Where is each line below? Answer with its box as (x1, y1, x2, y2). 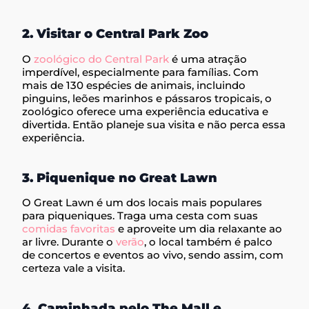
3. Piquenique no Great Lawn (22, 170, 218, 186)
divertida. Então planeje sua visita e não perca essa (22, 117, 286, 131)
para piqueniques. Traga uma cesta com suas (22, 209, 259, 223)
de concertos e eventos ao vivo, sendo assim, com (22, 248, 284, 262)
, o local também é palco (144, 235, 273, 249)
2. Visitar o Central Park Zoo (22, 26, 209, 42)
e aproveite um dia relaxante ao (115, 222, 283, 236)
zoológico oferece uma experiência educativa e (22, 104, 269, 118)
